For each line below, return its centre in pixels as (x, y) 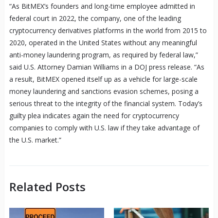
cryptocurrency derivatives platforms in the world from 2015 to (108, 31)
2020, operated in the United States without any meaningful (103, 43)
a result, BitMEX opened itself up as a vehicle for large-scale (103, 79)
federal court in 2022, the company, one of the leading (95, 18)
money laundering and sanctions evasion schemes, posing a (104, 91)
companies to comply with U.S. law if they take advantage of (104, 128)
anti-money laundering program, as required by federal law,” (103, 55)
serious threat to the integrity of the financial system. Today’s (106, 104)
